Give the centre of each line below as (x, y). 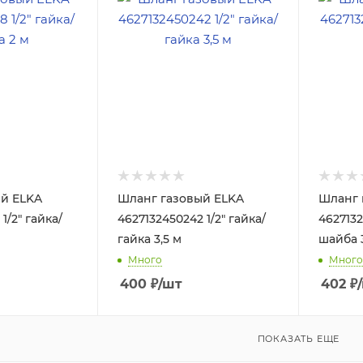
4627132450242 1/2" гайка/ (191, 218)
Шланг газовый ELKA (180, 198)
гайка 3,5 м (149, 239)
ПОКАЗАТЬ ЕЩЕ (299, 338)
